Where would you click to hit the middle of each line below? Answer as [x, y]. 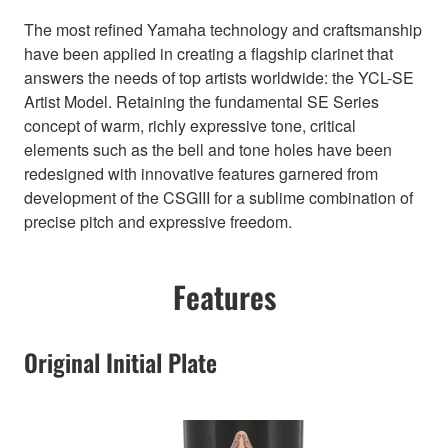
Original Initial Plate [120, 362]
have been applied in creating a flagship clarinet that [208, 53]
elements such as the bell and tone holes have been [208, 149]
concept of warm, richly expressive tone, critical [190, 125]
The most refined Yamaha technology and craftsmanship [223, 29]
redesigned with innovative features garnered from [201, 173]
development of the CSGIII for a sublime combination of [218, 197]
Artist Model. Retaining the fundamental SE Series [201, 101]
